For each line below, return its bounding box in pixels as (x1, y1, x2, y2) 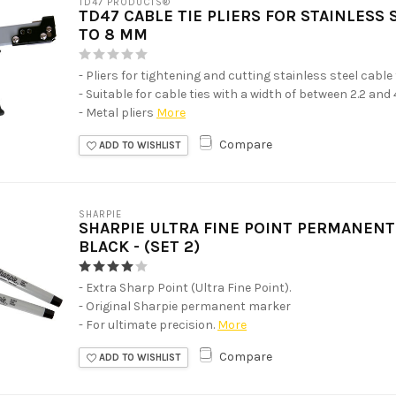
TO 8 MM (79, 24, 148, 44)
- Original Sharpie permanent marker (79, 298, 291, 314)
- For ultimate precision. (79, 316, 215, 332)
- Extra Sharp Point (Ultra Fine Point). (79, 279, 291, 295)
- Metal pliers (79, 104, 154, 120)
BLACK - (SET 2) (79, 236, 200, 256)
